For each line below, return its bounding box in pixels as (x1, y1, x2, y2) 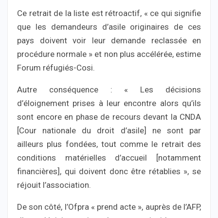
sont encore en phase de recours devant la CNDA (17, 112, 201, 122)
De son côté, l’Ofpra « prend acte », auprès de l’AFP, (17, 202, 201, 212)
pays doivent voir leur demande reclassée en (17, 36, 201, 46)
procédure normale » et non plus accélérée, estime (17, 49, 201, 59)
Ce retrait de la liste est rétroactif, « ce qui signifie (17, 8, 201, 18)
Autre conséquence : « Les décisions (17, 85, 201, 95)
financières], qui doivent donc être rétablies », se (17, 166, 201, 177)
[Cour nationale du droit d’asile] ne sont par (17, 126, 201, 136)
